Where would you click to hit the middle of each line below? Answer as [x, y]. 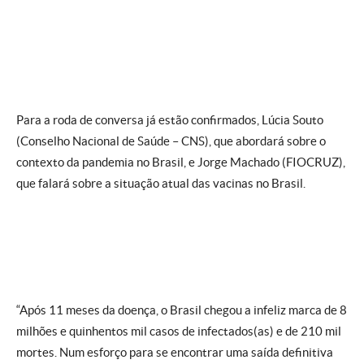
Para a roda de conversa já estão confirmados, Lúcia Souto [170, 120]
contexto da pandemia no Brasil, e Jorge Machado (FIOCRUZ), [181, 162]
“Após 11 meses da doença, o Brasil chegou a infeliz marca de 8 [182, 310]
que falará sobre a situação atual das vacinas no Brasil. [161, 183]
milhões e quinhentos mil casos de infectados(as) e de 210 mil [179, 331]
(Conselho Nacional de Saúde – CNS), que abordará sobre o [171, 141]
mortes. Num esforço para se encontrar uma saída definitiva [175, 352]
